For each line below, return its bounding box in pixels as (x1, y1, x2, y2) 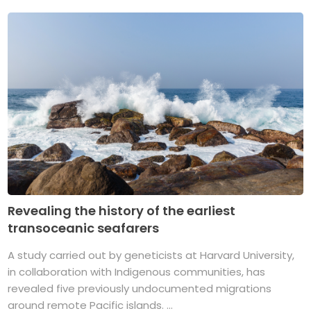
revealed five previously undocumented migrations (8, 281, 272, 296)
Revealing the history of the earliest (8, 202, 236, 220)
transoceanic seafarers (8, 219, 160, 237)
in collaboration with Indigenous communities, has (8, 264, 266, 280)
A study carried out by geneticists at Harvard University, (8, 248, 295, 263)
